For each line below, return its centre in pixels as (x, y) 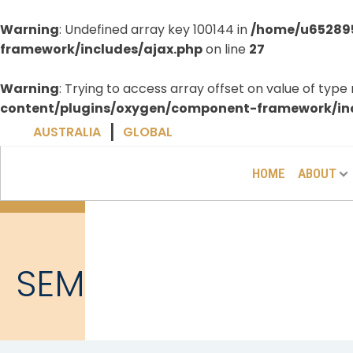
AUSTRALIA (67, 132)
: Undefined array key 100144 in (155, 30)
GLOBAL (148, 132)
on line (226, 49)
